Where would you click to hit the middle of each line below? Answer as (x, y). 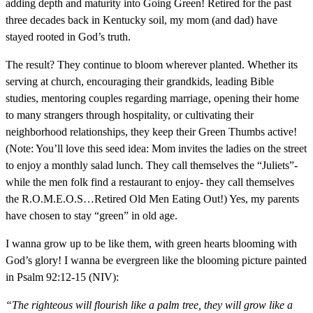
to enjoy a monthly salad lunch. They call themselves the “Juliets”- (152, 165)
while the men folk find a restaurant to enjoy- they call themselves (150, 182)
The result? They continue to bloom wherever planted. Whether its (152, 65)
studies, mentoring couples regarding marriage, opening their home (152, 98)
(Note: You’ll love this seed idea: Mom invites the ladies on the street (156, 148)
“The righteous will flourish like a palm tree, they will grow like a (149, 305)
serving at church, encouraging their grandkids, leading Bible (140, 81)
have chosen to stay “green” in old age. (92, 216)
